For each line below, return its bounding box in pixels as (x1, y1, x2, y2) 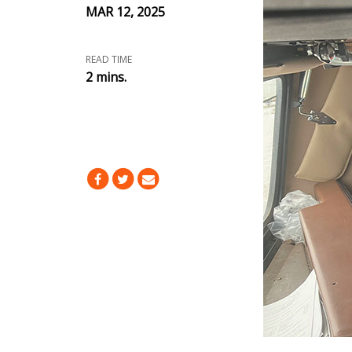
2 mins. (85, 68, 126, 86)
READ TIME (85, 53, 132, 66)
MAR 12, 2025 (85, 3, 165, 20)
